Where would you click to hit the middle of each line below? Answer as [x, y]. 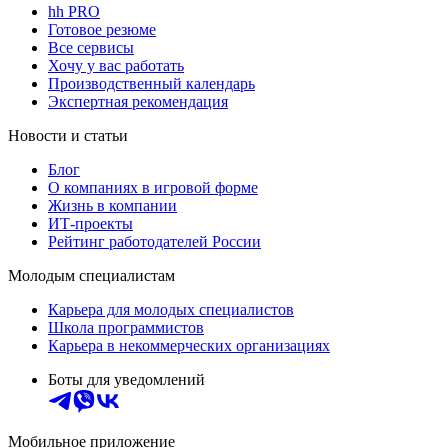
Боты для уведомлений [126, 379]
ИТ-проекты [90, 223]
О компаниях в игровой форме [153, 187]
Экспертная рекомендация [138, 101]
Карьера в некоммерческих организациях [189, 345]
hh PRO [74, 11]
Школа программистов [126, 327]
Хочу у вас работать [116, 65]
